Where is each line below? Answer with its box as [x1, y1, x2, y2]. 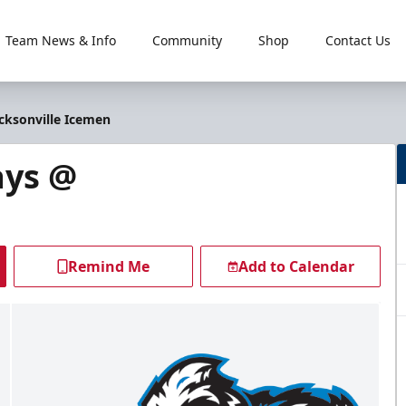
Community [151, 32, 222, 49]
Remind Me [68, 256, 150, 276]
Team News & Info [5, 32, 116, 49]
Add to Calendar [237, 256, 354, 276]
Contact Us [324, 32, 391, 49]
